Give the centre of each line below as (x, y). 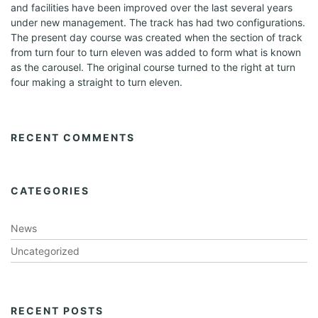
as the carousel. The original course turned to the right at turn (153, 67)
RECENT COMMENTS (73, 137)
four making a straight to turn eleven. (97, 82)
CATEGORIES (50, 191)
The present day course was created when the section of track (157, 37)
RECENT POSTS (57, 311)
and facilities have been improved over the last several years (152, 7)
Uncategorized (45, 251)
